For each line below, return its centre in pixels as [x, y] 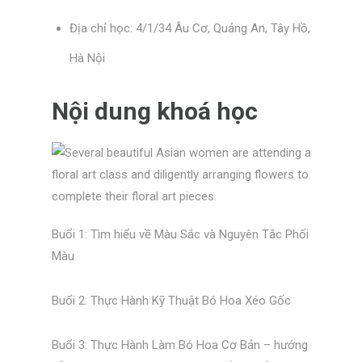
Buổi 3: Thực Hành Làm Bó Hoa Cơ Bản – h [166, 345]
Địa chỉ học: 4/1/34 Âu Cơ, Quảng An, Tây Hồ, [190, 28]
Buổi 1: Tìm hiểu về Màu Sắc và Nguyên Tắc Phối [180, 235]
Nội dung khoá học [154, 112]
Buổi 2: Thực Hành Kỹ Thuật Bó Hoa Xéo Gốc [171, 301]
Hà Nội [87, 58]
